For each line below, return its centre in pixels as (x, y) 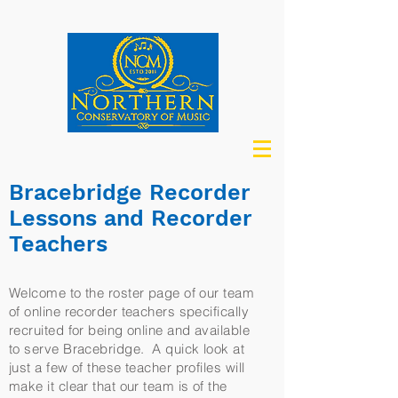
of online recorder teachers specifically (129, 311)
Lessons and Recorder (131, 218)
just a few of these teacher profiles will (127, 367)
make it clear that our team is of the (118, 386)
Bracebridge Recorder (130, 192)
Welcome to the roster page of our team (132, 293)
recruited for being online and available (129, 330)
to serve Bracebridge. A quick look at (127, 349)
